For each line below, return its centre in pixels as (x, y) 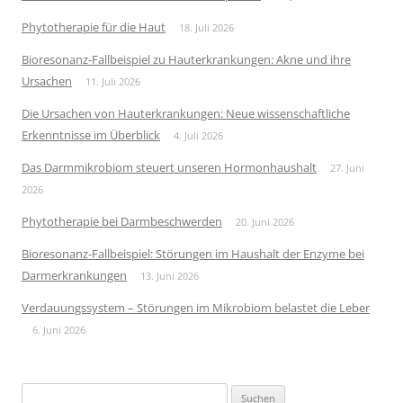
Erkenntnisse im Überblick (91, 134)
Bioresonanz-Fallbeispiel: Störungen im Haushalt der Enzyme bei (193, 253)
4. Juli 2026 (198, 135)
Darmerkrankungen (74, 275)
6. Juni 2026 (59, 329)
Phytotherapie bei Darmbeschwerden (122, 221)
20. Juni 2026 (265, 221)
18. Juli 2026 (206, 27)
